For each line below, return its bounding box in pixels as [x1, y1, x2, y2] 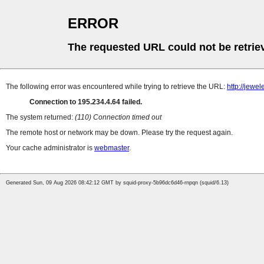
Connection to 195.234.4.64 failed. [29, 98, 142, 107]
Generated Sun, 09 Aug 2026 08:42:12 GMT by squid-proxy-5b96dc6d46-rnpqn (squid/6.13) [6, 180, 229, 186]
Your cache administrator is [6, 144, 94, 153]
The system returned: [6, 113, 75, 122]
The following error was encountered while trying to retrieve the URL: [6, 82, 227, 91]
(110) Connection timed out [75, 113, 161, 122]
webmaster [94, 144, 129, 153]
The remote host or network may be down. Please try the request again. [6, 128, 233, 137]
